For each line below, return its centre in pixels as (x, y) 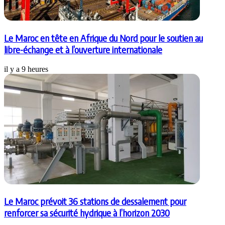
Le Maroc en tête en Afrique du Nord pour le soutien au (103, 38)
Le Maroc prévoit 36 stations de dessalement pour (95, 201)
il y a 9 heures (26, 69)
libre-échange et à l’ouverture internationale (83, 49)
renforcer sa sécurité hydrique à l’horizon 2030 (87, 213)
